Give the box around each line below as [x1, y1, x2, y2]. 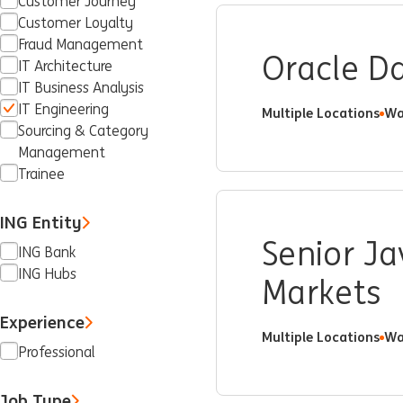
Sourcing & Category [18, 122, 148, 139]
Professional [18, 344, 94, 361]
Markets [262, 274, 381, 312]
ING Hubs [18, 265, 76, 282]
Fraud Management [18, 36, 143, 53]
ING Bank [18, 244, 76, 261]
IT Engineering [18, 101, 109, 118]
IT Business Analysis [18, 79, 144, 96]
